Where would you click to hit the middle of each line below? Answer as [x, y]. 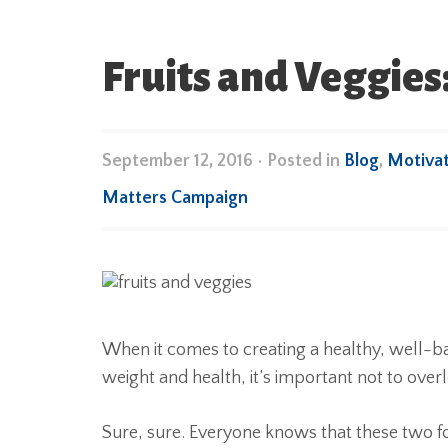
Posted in [305, 161]
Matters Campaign [175, 198]
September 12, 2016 [177, 161]
